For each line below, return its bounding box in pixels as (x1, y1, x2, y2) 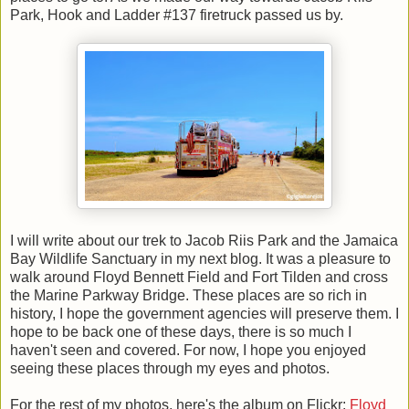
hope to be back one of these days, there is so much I (10, 324, 351, 341)
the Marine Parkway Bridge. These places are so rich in (10, 288, 367, 304)
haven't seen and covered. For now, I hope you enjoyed (10, 342, 366, 359)
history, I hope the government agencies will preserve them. (10, 306, 392, 322)
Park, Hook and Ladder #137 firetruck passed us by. (10, 7, 343, 24)
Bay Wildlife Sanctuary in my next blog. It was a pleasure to (10, 251, 391, 267)
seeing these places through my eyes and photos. (10, 361, 330, 377)
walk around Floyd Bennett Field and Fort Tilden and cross (10, 269, 388, 286)
